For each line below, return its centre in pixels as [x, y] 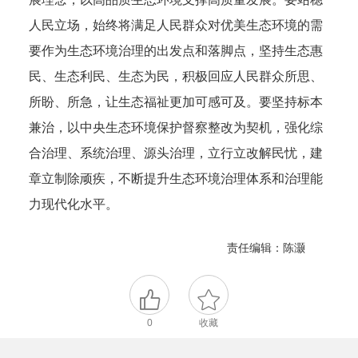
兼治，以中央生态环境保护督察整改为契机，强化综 [176, 127]
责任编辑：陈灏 [266, 248]
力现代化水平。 [74, 204]
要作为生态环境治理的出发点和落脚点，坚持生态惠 [176, 50]
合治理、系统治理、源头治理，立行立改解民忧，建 [176, 153]
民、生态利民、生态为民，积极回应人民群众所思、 [176, 76]
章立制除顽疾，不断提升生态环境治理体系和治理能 [176, 178]
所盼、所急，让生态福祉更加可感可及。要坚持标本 [176, 101]
